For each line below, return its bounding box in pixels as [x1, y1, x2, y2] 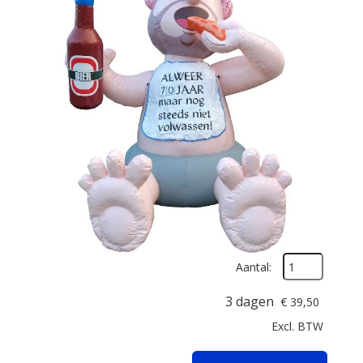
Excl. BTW [271, 318, 323, 334]
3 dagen [225, 293, 277, 310]
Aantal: [236, 258, 271, 275]
